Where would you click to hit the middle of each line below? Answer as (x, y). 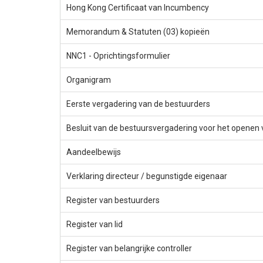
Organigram (89, 80)
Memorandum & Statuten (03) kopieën (138, 32)
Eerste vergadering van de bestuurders (138, 104)
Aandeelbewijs (94, 152)
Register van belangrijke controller (129, 249)
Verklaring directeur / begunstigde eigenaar (147, 176)
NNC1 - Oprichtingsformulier (118, 56)
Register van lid (95, 225)
